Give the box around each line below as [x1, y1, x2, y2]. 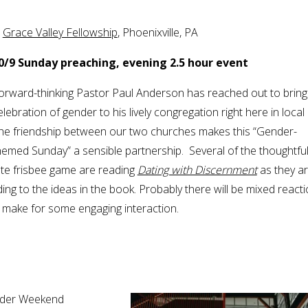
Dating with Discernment [137, 162, 257, 178]
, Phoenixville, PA [117, 25, 198, 41]
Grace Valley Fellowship [2, 25, 118, 41]
